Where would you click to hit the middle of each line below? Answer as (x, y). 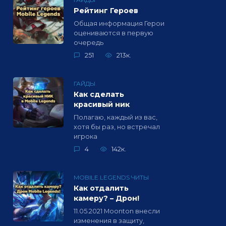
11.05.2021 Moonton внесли (117, 211)
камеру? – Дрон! (106, 199)
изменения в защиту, (109, 220)
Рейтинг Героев (106, 11)
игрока (86, 136)
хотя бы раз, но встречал (117, 127)
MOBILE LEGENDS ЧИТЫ (111, 178)
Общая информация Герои (119, 23)
